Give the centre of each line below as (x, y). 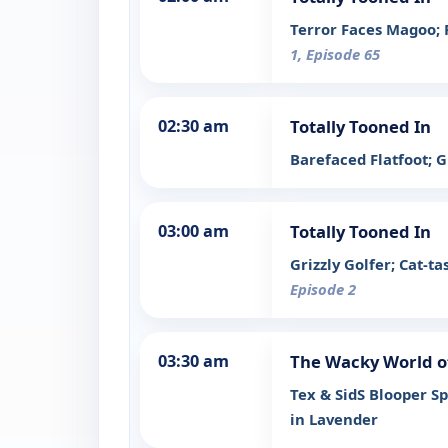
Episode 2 (323, 289)
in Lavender (334, 419)
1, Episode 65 (335, 54)
